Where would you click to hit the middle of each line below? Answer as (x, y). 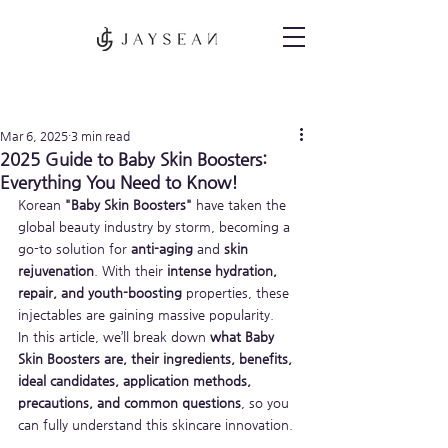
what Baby (244, 336)
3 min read (100, 136)
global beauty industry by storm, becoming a (156, 226)
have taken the (241, 204)
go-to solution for (74, 248)
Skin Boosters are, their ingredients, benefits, (157, 358)
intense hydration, (224, 270)
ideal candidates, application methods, (136, 380)
